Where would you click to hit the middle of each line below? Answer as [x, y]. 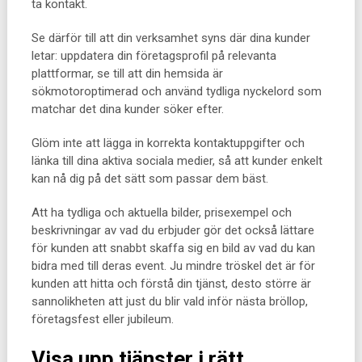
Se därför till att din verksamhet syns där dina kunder [170, 38]
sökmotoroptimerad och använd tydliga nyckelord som [176, 91]
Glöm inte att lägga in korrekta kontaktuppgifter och [168, 143]
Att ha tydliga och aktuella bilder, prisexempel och [161, 213]
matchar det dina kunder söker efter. [127, 109]
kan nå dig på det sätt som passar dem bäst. [149, 179]
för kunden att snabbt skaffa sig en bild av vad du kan [173, 248]
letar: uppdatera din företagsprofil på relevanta [154, 56]
